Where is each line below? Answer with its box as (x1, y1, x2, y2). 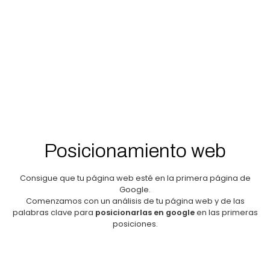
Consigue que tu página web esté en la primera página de (19, 172, 251, 183)
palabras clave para (12, 207, 95, 218)
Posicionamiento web (44, 140, 226, 162)
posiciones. (112, 218, 158, 229)
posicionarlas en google (95, 207, 195, 218)
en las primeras (194, 207, 258, 218)
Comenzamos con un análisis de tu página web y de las (25, 195, 245, 206)
